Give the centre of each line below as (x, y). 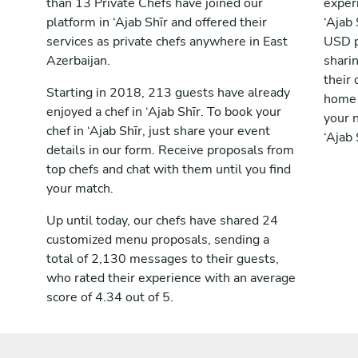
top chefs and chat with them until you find (169, 169)
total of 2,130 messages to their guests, (163, 259)
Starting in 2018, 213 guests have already (168, 93)
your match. (80, 189)
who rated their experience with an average (171, 278)
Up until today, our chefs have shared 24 (162, 221)
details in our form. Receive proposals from (170, 150)
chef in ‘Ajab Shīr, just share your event (158, 131)
